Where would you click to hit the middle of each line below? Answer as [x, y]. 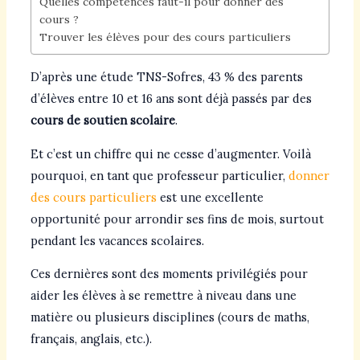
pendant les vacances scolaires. [117, 240]
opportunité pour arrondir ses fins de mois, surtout [177, 219]
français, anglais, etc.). [91, 339]
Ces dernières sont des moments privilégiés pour [169, 274]
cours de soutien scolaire [102, 121]
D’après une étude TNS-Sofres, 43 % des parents [166, 77]
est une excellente [210, 197]
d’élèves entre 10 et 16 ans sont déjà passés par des [171, 99]
